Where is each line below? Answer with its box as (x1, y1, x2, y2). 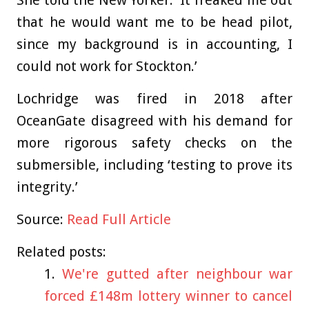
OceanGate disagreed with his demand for (17, 112, 292, 130)
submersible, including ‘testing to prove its (17, 157, 292, 174)
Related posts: (17, 243, 106, 261)
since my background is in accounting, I (17, 36, 292, 53)
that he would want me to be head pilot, (17, 14, 292, 31)
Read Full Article (67, 211, 171, 228)
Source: (17, 211, 67, 228)
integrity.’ (17, 179, 81, 196)
